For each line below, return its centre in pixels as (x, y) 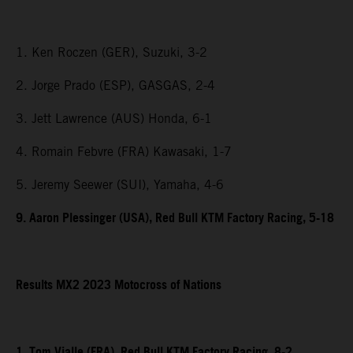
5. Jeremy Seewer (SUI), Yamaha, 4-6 (120, 185)
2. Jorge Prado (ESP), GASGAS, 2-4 (115, 86)
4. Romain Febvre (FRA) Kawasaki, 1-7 (124, 152)
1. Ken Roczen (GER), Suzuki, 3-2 (111, 53)
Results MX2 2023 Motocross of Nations (119, 286)
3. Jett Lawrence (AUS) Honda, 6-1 (114, 119)
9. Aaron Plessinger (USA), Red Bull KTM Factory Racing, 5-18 (175, 219)
